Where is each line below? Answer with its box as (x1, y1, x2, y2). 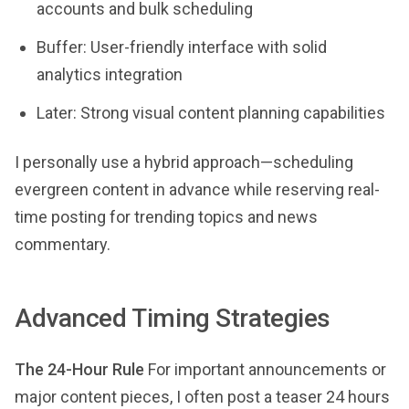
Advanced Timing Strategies (15, 303, 331, 333)
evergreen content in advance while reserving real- (15, 180, 380, 199)
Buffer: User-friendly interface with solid (37, 37, 327, 57)
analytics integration (37, 65, 183, 84)
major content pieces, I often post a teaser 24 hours (15, 387, 390, 406)
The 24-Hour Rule (15, 360, 144, 379)
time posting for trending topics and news (15, 207, 318, 226)
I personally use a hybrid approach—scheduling (15, 152, 353, 172)
